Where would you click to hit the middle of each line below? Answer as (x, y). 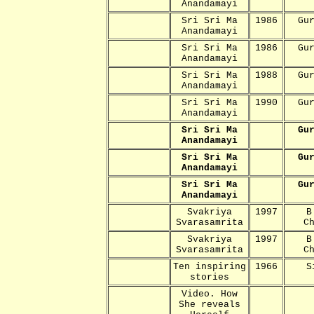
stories (210, 277)
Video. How (210, 294)
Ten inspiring (210, 266)
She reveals (210, 304)
